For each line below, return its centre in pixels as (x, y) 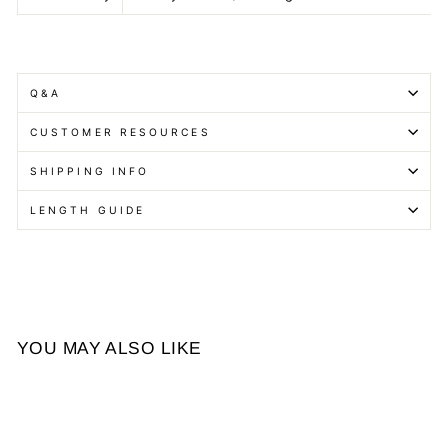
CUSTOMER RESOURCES (120, 132)
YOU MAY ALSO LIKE (109, 348)
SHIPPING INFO (90, 171)
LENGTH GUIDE (88, 210)
